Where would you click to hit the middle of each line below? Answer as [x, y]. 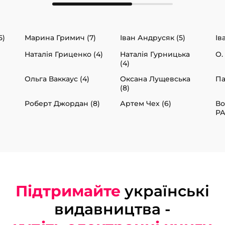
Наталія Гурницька [155, 54]
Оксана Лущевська [155, 79]
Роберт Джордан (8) [62, 104]
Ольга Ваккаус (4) [57, 79]
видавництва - [113, 209]
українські [165, 191]
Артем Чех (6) [146, 104]
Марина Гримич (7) [60, 38]
